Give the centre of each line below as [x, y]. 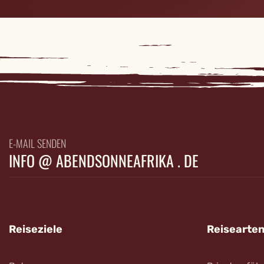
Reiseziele [36, 229]
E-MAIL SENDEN [37, 143]
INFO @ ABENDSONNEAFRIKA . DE [104, 161]
